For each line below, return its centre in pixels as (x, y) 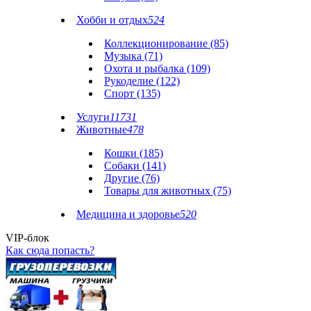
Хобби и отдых (112, 20)
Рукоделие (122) (142, 81)
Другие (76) (132, 178)
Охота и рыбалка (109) (157, 68)
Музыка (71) (133, 56)
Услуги (93, 117)
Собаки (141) (135, 166)
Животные (102, 129)
